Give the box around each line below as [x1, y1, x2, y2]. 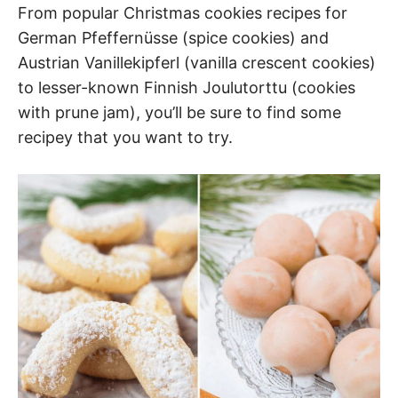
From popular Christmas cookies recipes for [18, 4, 347, 22]
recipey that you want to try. [18, 128, 233, 147]
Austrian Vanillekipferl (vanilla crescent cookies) [18, 53, 376, 72]
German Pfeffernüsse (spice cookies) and [18, 28, 329, 47]
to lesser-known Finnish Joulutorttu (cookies [18, 78, 355, 97]
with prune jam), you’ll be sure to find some [18, 103, 341, 122]
